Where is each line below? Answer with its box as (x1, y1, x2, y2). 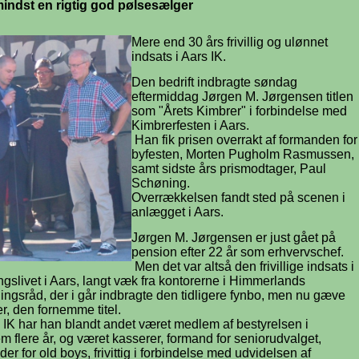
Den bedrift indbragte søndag (131, 75, 297, 89)
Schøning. (131, 176, 190, 190)
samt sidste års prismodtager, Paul (131, 162, 326, 175)
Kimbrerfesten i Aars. (131, 119, 249, 132)
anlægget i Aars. (131, 205, 224, 219)
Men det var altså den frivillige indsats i (131, 260, 354, 273)
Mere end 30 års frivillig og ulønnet (131, 35, 328, 49)
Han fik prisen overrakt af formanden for (131, 133, 357, 147)
